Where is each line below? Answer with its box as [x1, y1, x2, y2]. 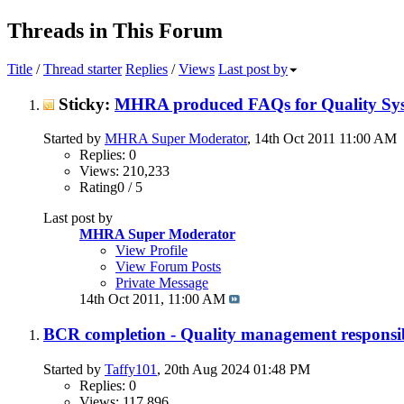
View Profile [115, 243, 188, 259]
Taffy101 [105, 361, 157, 377]
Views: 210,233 [79, 163, 170, 179]
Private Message [115, 275, 208, 291]
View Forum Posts [115, 259, 221, 275]
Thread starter [43, 60, 122, 77]
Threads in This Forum [7, 19, 223, 42]
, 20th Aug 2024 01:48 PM [157, 361, 310, 377]
